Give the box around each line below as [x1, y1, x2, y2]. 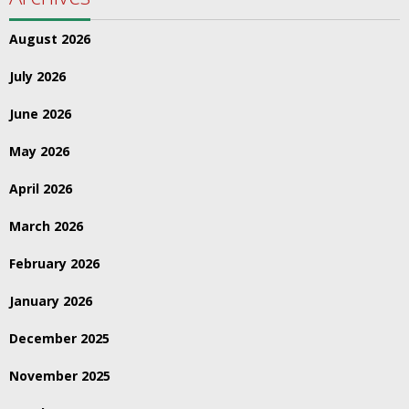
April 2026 [9, 180, 72, 197]
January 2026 [9, 292, 92, 309]
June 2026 [9, 105, 71, 122]
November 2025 [9, 367, 110, 384]
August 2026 [9, 30, 90, 47]
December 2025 [9, 330, 110, 347]
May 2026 [9, 142, 69, 160]
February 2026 [9, 255, 100, 272]
